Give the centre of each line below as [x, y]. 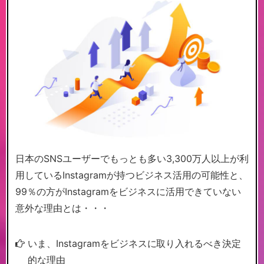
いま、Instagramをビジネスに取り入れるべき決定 [134, 244]
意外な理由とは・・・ [62, 208]
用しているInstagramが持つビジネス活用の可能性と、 [132, 175]
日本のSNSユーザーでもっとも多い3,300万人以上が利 [132, 159]
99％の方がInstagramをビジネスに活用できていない [128, 192]
